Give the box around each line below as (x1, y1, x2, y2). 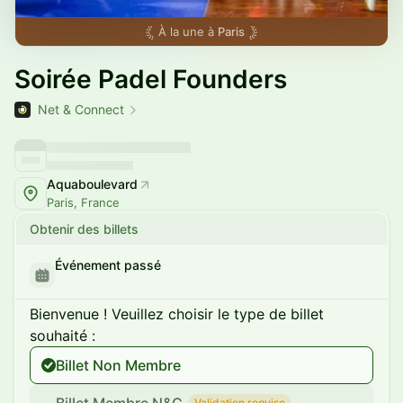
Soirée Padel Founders (14, 64, 287, 94)
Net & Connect (38, 102, 124, 117)
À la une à (158, 24, 218, 39)
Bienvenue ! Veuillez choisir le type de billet (30, 305, 324, 323)
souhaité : (30, 327, 95, 345)
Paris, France (47, 195, 120, 210)
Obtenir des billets (30, 221, 139, 237)
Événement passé (55, 257, 161, 273)
